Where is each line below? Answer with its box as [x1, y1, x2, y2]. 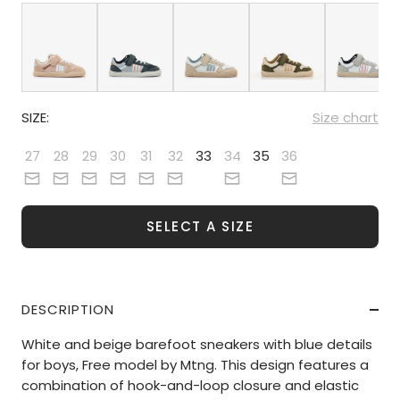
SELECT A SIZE [146, 217, 254, 237]
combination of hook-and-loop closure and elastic [21, 376, 359, 396]
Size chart [312, 108, 379, 128]
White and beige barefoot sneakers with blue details [21, 335, 372, 354]
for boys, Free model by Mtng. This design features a [21, 355, 369, 375]
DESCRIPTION [21, 300, 114, 320]
